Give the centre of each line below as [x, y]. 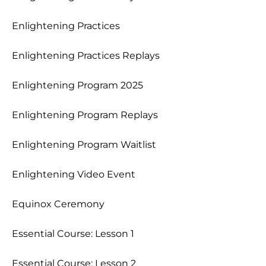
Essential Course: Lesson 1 [73, 234]
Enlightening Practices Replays [86, 56]
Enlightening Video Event [74, 174]
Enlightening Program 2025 [77, 85]
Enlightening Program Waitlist [84, 145]
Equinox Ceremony [58, 204]
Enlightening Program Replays [85, 115]
